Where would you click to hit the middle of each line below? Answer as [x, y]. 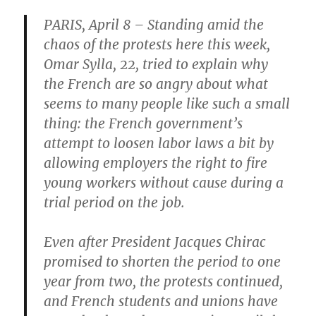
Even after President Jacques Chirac [155, 242]
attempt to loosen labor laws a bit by [159, 144]
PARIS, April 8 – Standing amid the [154, 25]
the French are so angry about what [156, 84]
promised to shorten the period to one [163, 262]
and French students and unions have [161, 302]
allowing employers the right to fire [156, 163]
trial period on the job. [115, 203]
